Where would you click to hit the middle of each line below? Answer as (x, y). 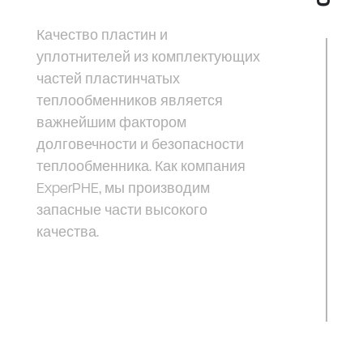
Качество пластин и (102, 35)
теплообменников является (130, 101)
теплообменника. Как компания (141, 167)
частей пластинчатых (108, 79)
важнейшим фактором (111, 123)
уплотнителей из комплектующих (148, 57)
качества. (68, 232)
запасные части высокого (122, 210)
